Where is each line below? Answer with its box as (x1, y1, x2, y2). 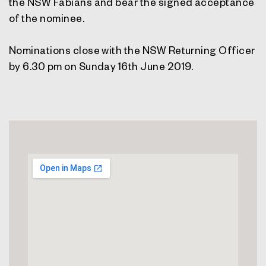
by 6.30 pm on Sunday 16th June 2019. (9, 59, 194, 72)
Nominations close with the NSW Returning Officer (9, 43, 255, 56)
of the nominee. (9, 11, 85, 24)
